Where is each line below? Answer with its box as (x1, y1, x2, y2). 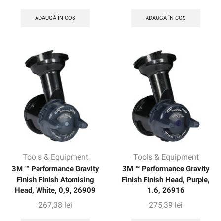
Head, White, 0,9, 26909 (15, 186, 96, 195)
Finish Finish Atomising (16, 175, 94, 184)
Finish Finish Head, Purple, (122, 175, 210, 184)
